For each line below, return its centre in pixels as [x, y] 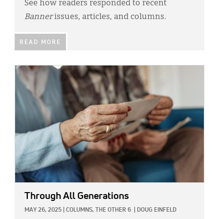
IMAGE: [26, 71]
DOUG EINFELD [157, 210]
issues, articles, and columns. [110, 17]
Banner [39, 17]
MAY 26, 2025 [43, 210]
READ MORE [40, 43]
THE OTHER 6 [113, 210]
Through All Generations [77, 196]
